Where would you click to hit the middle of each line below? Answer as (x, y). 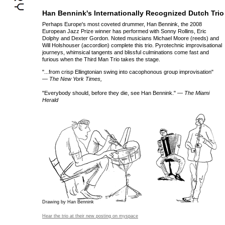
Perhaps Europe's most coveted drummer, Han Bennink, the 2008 (122, 24)
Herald (50, 100)
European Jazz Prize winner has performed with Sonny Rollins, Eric (124, 31)
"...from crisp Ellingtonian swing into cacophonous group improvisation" (128, 72)
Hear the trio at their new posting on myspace (90, 216)
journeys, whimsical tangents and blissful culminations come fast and (126, 52)
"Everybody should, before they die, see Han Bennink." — (113, 93)
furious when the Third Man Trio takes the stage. (101, 59)
